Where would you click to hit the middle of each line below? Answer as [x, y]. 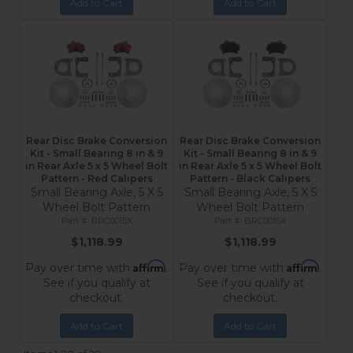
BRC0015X [266, 221]
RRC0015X [111, 221]
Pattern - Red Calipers [97, 178]
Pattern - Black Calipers [251, 178]
